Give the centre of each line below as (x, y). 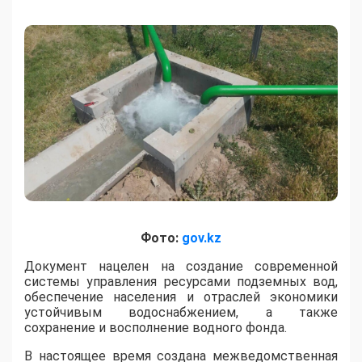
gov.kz (202, 238)
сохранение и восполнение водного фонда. (156, 328)
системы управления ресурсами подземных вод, (181, 282)
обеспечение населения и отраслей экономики (181, 297)
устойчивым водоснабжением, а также (181, 313)
